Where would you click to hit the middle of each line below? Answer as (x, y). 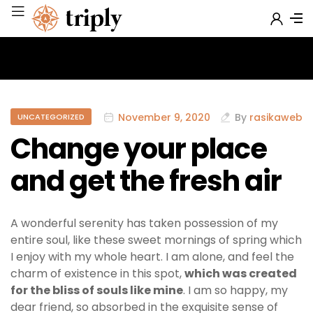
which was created (241, 274)
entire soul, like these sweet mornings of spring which (156, 240)
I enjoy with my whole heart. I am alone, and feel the (152, 257)
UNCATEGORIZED (51, 117)
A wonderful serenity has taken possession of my (144, 224)
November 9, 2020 (164, 117)
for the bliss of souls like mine (97, 291)
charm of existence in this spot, (97, 274)
